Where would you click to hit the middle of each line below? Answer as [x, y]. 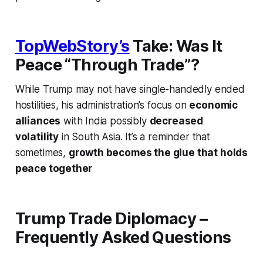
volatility [37, 137]
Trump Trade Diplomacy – [111, 219]
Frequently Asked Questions [123, 238]
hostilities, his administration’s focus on [102, 105]
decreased [176, 121]
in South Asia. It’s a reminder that [134, 137]
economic [214, 105]
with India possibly [105, 121]
